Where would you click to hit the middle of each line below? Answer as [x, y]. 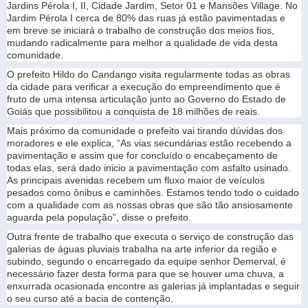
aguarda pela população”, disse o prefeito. [99, 217]
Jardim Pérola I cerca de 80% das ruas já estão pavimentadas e [146, 18]
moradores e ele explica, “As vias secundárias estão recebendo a [149, 143]
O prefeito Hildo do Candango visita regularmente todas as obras [148, 74]
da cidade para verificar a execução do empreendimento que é [144, 86]
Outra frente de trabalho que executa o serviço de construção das [150, 236]
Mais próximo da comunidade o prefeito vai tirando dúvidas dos [145, 130]
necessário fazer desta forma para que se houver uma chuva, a [145, 273]
